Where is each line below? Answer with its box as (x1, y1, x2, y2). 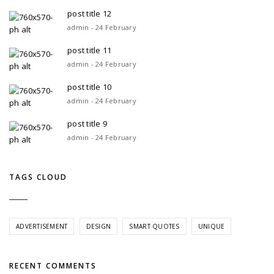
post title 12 (67, 8, 112, 20)
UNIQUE (198, 221, 225, 231)
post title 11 (67, 45, 112, 56)
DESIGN (86, 221, 111, 231)
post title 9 (67, 118, 108, 130)
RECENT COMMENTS (9, 260, 97, 271)
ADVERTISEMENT (16, 221, 68, 231)
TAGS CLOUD (9, 172, 67, 183)
